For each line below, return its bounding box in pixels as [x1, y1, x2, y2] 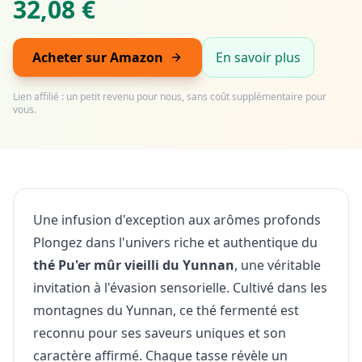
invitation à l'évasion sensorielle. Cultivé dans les [33, 279, 327, 297]
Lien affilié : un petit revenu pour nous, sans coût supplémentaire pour [13, 90, 326, 103]
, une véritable [234, 256, 321, 274]
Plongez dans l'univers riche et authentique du [33, 234, 318, 251]
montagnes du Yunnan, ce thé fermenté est [33, 301, 299, 319]
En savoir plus [216, 48, 301, 66]
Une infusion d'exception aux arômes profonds [33, 211, 321, 229]
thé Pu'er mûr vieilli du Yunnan [33, 256, 234, 274]
